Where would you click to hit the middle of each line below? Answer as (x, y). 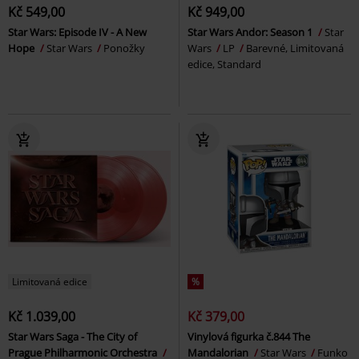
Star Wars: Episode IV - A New (77, 32)
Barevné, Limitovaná (295, 48)
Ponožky (124, 48)
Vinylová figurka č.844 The (249, 337)
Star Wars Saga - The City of (73, 337)
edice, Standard (224, 65)
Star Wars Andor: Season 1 (251, 32)
